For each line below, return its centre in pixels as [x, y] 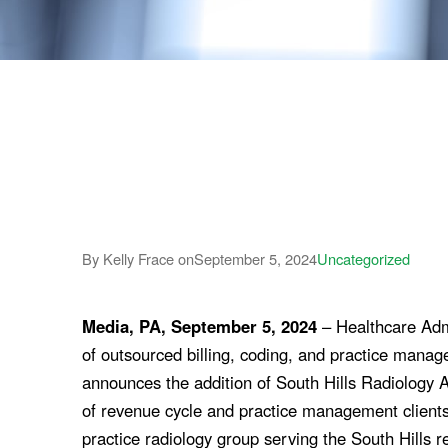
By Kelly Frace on [138, 258]
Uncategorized [364, 258]
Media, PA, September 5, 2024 [200, 325]
